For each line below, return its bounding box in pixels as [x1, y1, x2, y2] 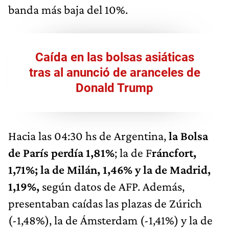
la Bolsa [169, 128, 208, 143]
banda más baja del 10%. [8, 2, 128, 16]
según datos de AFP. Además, [39, 179, 185, 193]
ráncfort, [152, 145, 196, 159]
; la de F [114, 145, 152, 159]
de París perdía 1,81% [8, 145, 114, 159]
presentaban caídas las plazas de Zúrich [8, 196, 202, 210]
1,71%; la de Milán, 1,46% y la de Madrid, [8, 162, 211, 176]
